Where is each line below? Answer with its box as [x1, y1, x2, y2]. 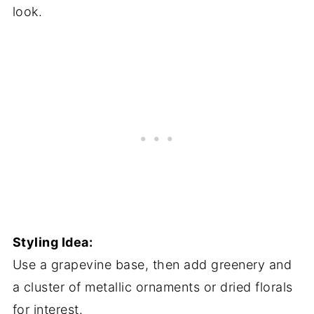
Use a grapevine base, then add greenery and [12, 257, 292, 272]
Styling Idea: [12, 235, 93, 250]
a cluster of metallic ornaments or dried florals [12, 280, 293, 294]
